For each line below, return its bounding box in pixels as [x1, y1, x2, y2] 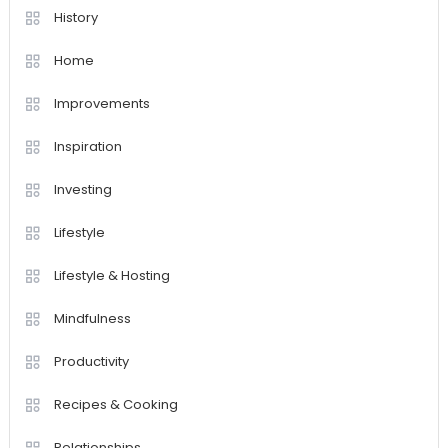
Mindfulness [53, 309, 131, 329]
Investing [53, 180, 112, 200]
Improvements [53, 94, 150, 114]
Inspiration [53, 137, 122, 157]
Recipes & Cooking [53, 395, 178, 415]
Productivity [53, 352, 129, 372]
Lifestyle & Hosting [53, 266, 170, 286]
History [53, 8, 98, 28]
